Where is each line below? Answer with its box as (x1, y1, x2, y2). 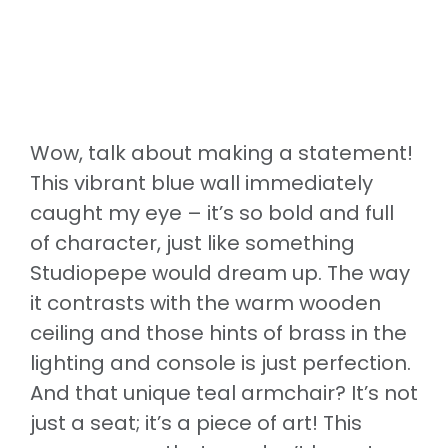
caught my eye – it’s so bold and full (30, 198, 394, 227)
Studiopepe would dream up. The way (30, 258, 410, 287)
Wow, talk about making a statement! (30, 138, 413, 167)
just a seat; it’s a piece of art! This (30, 408, 362, 437)
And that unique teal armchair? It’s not (30, 378, 418, 407)
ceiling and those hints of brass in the (30, 318, 407, 347)
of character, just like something (30, 228, 355, 257)
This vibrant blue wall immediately (30, 168, 373, 197)
